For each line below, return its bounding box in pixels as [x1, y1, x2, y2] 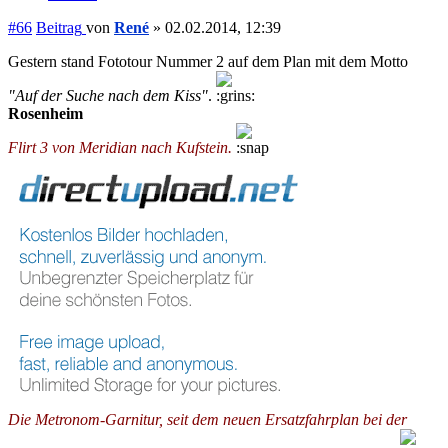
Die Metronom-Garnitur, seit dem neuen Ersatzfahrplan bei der [8, 411, 407, 429]
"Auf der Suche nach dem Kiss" [8, 87, 208, 105]
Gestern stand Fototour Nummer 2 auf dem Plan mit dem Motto [8, 53, 408, 71]
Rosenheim [8, 105, 83, 123]
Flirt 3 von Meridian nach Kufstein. [8, 139, 232, 157]
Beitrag [36, 19, 82, 37]
